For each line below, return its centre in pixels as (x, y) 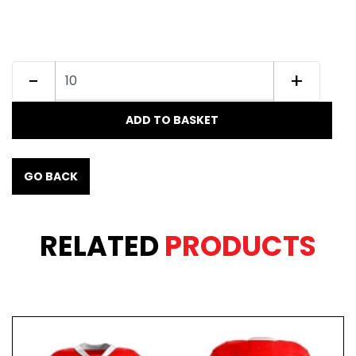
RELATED (102, 246)
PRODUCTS (240, 246)
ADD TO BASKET (172, 120)
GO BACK (51, 176)
